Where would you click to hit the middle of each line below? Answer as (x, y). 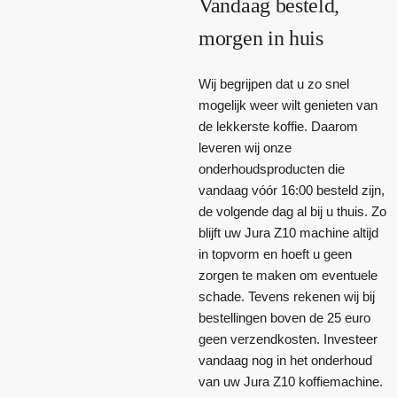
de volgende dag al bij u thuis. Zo (292, 211)
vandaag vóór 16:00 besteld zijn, (292, 190)
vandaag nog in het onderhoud (285, 360)
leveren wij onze (245, 147)
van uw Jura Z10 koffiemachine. (291, 381)
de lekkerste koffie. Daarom (278, 126)
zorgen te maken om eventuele (288, 275)
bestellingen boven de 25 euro (284, 317)
